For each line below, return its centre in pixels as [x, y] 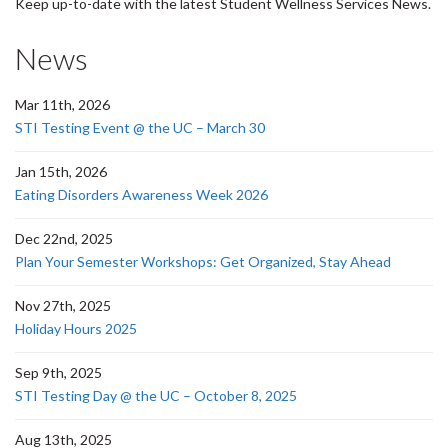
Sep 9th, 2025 [58, 372]
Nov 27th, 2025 [63, 305]
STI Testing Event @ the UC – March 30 [140, 127]
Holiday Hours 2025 [76, 328]
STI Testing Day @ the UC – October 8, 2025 [156, 395]
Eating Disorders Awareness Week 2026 [141, 194]
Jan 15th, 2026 [61, 171]
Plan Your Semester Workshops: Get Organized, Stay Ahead [203, 261]
